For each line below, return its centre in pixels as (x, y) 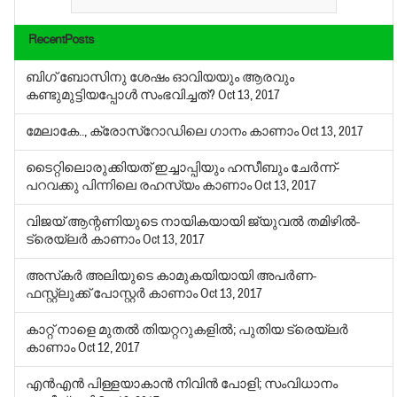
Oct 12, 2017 (109, 348)
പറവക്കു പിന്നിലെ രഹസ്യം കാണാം (140, 186)
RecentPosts (62, 43)
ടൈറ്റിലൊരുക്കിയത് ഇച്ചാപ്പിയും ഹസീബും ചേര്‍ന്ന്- (183, 168)
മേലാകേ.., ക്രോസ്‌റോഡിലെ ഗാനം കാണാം (164, 132)
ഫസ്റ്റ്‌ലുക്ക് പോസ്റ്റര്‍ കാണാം (113, 294)
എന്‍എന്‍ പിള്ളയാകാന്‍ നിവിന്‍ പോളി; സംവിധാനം (182, 385)
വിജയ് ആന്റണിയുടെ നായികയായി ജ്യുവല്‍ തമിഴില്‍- (193, 222)
